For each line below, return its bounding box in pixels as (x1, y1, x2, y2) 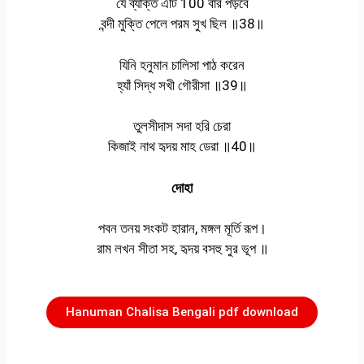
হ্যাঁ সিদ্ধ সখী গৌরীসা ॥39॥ (117, 76, 247, 93)
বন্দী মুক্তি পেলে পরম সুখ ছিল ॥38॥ (100, 15, 264, 32)
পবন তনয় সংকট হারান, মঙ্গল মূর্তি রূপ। (97, 220, 266, 237)
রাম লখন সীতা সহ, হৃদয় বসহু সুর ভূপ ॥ (96, 240, 268, 258)
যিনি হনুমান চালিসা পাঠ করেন (119, 56, 245, 73)
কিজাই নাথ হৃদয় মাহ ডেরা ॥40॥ (108, 138, 256, 155)
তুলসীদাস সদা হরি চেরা (133, 118, 231, 135)
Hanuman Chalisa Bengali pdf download (66, 304, 298, 319)
